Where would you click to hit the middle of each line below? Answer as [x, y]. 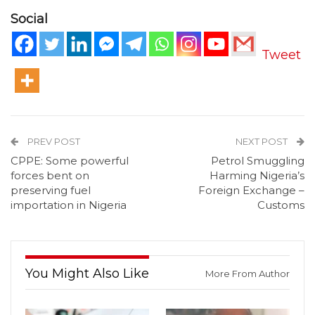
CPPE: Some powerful [70, 161]
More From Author [247, 274]
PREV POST [53, 142]
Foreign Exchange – [251, 191]
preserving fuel [51, 191]
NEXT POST [263, 142]
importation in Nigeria [69, 205]
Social [29, 19]
